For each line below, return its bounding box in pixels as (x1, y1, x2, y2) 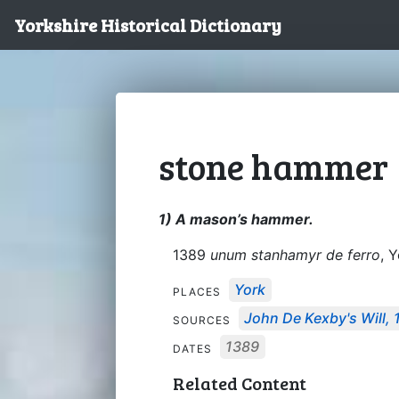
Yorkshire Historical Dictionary (14, 12, 281, 37)
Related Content (173, 370, 306, 395)
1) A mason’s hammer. (159, 209, 313, 228)
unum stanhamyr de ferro (210, 245, 380, 264)
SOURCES (173, 313, 234, 327)
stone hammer (159, 141, 388, 190)
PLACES (173, 284, 224, 298)
